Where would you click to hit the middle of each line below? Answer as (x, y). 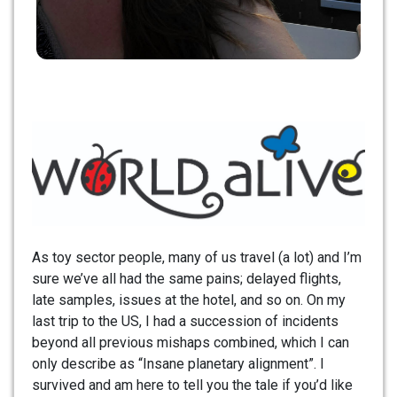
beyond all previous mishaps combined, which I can (191, 342)
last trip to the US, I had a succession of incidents (185, 321)
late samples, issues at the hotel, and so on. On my (189, 300)
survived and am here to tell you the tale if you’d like (192, 385)
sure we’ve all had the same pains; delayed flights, (187, 278)
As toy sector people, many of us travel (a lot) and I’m (197, 257)
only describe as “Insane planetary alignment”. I (178, 363)
